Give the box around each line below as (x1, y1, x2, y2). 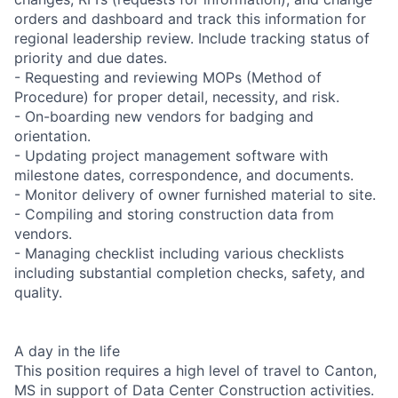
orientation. (14, 126, 91, 145)
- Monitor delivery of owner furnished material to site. (14, 185, 376, 203)
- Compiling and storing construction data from (14, 204, 334, 223)
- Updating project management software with (14, 146, 328, 164)
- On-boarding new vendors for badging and (14, 107, 314, 125)
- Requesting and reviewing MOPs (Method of (14, 68, 322, 86)
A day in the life (14, 341, 120, 360)
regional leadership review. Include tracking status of (14, 28, 370, 47)
